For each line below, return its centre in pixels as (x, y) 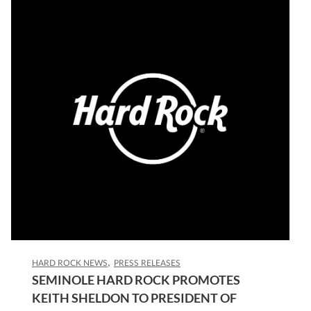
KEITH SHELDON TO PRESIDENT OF (134, 298)
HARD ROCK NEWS (70, 263)
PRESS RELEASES (147, 263)
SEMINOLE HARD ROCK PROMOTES (136, 280)
